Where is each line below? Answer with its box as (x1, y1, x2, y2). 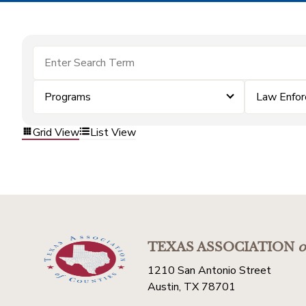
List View (90, 124, 136, 140)
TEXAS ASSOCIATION (148, 240, 294, 255)
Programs (44, 89, 91, 105)
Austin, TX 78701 (148, 279, 236, 294)
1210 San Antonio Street (148, 263, 271, 278)
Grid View (33, 124, 79, 140)
